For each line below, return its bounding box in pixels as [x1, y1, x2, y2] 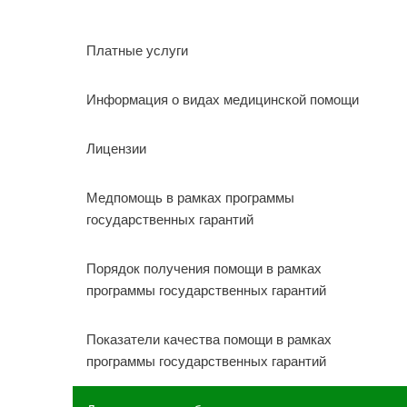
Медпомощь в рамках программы [85, 190, 294, 205]
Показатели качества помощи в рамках [85, 332, 332, 347]
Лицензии [85, 141, 146, 156]
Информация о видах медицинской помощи [85, 92, 359, 107]
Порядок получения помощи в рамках [85, 261, 322, 276]
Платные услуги [85, 43, 188, 58]
